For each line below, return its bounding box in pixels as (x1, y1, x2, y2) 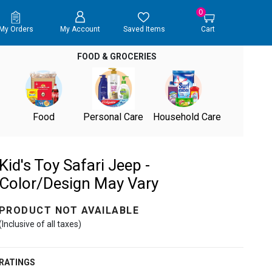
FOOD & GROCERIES (77, 52, 157, 61)
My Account (59, 25, 100, 34)
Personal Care (83, 111, 144, 123)
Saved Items (123, 25, 165, 34)
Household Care (152, 111, 221, 123)
